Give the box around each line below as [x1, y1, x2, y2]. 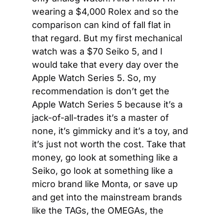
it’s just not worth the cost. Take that [32, 139, 186, 149]
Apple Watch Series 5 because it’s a [32, 99, 183, 110]
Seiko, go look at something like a [32, 165, 173, 176]
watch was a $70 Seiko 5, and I [32, 46, 163, 56]
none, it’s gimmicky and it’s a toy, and [32, 126, 188, 136]
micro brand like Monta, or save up [32, 179, 178, 189]
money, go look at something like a [32, 152, 178, 163]
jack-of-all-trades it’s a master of [32, 112, 169, 123]
